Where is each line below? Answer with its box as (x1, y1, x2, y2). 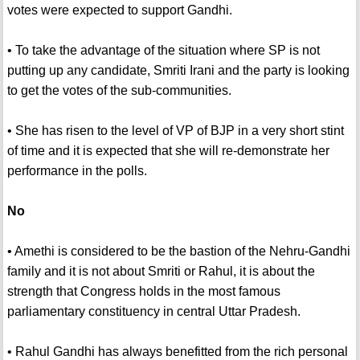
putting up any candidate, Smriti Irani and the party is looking (6, 63, 350, 78)
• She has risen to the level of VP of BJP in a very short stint (6, 124, 344, 138)
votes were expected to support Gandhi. (6, 3, 232, 18)
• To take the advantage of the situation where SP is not (6, 43, 320, 58)
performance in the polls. (6, 164, 147, 178)
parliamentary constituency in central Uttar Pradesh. (6, 305, 301, 319)
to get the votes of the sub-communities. (6, 84, 231, 98)
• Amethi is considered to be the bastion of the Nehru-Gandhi (6, 244, 350, 259)
